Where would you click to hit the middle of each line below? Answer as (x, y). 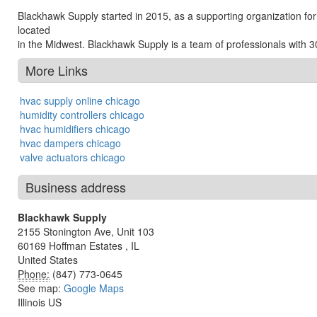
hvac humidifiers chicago (75, 129)
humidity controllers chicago (82, 115)
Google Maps (94, 288)
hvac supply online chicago (80, 100)
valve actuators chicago (73, 157)
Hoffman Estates (87, 246)
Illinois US (40, 302)
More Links (57, 70)
